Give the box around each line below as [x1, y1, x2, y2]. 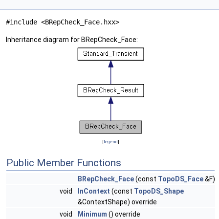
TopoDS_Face [158, 175, 203, 183]
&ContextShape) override [78, 198, 157, 206]
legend [103, 139, 118, 145]
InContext [78, 187, 110, 196]
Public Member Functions [6, 157, 121, 169]
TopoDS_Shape [134, 187, 184, 196]
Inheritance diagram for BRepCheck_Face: [6, 36, 138, 44]
